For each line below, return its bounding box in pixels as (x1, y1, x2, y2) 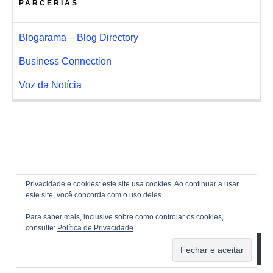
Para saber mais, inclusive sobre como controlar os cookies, (26, 213, 224, 221)
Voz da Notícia (19, 80, 82, 90)
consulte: (26, 224, 57, 232)
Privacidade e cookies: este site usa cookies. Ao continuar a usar (26, 180, 239, 188)
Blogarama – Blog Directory (19, 32, 138, 43)
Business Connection (19, 56, 112, 66)
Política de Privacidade (57, 224, 133, 232)
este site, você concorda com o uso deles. (26, 191, 163, 199)
